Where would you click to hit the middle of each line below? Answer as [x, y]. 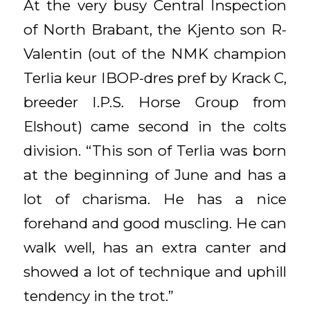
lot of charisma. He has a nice [155, 199]
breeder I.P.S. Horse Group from [155, 102]
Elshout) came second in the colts [155, 126]
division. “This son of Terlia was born [155, 150]
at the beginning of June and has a [155, 174]
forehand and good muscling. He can [155, 223]
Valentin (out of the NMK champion [155, 53]
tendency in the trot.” [98, 295]
